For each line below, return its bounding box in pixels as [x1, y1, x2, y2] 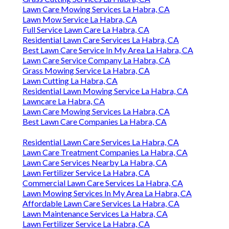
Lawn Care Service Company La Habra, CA [22, 55, 170, 65]
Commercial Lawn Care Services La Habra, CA [22, 178, 183, 188]
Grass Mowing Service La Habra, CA [22, 65, 150, 76]
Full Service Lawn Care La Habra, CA [22, 25, 149, 35]
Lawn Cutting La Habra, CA [22, 76, 118, 86]
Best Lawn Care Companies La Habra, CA [22, 117, 167, 127]
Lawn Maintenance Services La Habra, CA [22, 209, 168, 219]
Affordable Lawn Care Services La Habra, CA [22, 198, 179, 209]
